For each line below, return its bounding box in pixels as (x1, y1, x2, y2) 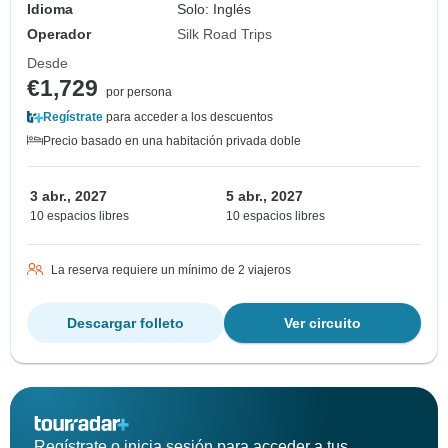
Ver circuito (284, 315, 361, 332)
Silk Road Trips (177, 26, 273, 43)
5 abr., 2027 (226, 188, 303, 205)
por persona (106, 85, 172, 100)
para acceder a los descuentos (103, 110, 273, 125)
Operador (27, 26, 91, 43)
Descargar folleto (67, 315, 184, 332)
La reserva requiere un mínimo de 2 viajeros (51, 263, 291, 278)
